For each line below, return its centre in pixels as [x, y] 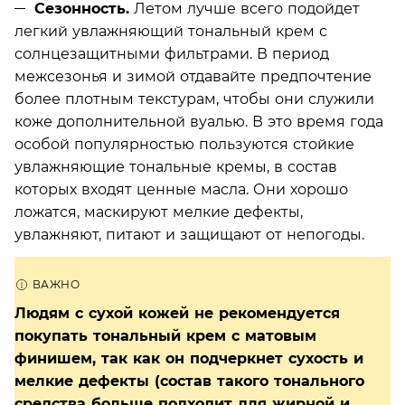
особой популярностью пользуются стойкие [184, 144]
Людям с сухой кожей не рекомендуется [177, 313]
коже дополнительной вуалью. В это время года [199, 121]
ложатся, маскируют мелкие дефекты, [159, 212]
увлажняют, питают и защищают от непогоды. [189, 234]
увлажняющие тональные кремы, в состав [176, 166]
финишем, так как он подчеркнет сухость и [189, 358]
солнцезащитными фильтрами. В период [172, 53]
